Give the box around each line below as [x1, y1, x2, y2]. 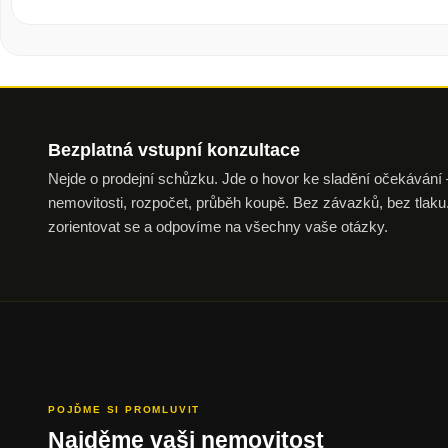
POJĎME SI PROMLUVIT [48, 404, 201, 415]
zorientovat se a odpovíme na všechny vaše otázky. [48, 218, 388, 235]
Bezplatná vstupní [48, 140, 207, 160]
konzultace [207, 140, 300, 160]
